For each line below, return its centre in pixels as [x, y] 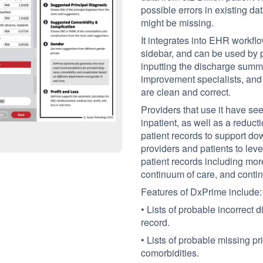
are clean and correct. [186, 92]
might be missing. [177, 23]
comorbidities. [170, 253]
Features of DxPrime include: [201, 192]
